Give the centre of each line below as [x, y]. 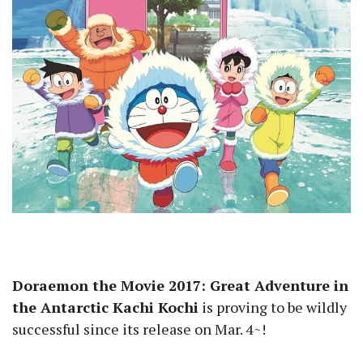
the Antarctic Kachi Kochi [105, 307]
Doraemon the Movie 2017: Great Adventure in [180, 286]
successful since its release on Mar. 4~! [139, 329]
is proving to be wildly [273, 307]
